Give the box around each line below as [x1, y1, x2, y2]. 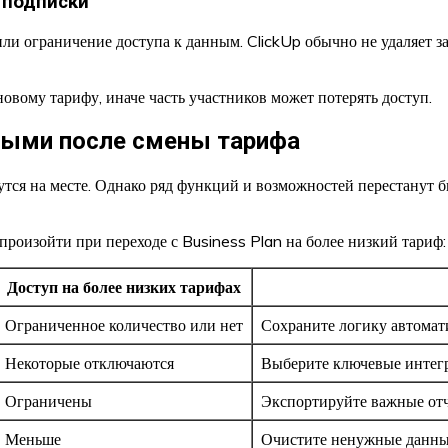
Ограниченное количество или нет [5, 315, 243, 336]
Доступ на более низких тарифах [7, 277, 241, 298]
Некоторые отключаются [5, 353, 174, 374]
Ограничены [5, 391, 92, 412]
